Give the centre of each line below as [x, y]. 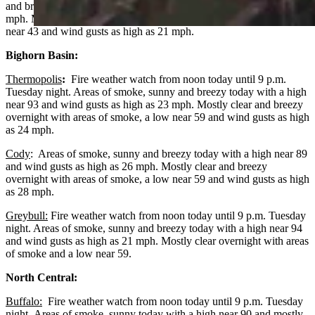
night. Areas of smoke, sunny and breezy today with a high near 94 [154, 228]
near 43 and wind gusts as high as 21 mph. [100, 31]
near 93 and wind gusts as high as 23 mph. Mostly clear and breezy [154, 104]
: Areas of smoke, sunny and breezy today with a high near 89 [169, 153]
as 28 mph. [31, 191]
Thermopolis [34, 79]
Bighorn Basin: [42, 55]
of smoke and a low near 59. [69, 253]
